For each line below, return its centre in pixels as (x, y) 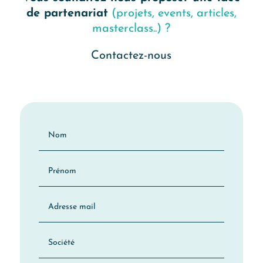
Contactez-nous (131, 56)
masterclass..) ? (131, 29)
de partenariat (67, 14)
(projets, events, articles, (172, 14)
